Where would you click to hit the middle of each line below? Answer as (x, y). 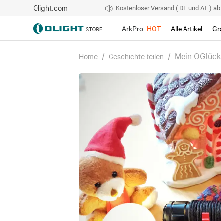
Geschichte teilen (136, 57)
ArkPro (133, 28)
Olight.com (51, 8)
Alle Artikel (187, 28)
